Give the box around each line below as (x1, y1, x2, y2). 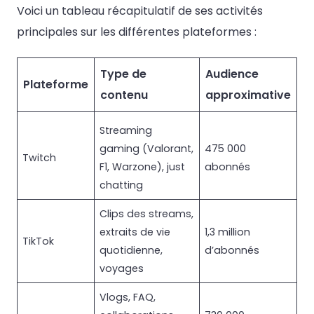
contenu (100, 86, 148, 103)
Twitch (22, 150, 57, 165)
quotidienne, (100, 243, 163, 257)
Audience (205, 65, 259, 82)
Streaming (100, 123, 153, 137)
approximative (205, 86, 291, 103)
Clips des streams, (100, 206, 194, 221)
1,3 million (205, 224, 251, 239)
